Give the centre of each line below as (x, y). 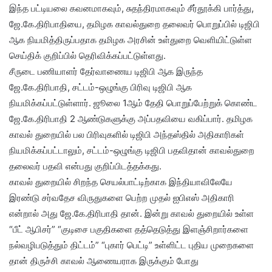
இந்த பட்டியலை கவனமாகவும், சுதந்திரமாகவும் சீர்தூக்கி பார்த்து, (131, 8)
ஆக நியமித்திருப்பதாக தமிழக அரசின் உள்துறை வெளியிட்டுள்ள (131, 39)
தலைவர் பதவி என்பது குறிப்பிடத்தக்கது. (85, 166)
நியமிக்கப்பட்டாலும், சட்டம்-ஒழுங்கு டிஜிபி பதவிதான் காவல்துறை (132, 150)
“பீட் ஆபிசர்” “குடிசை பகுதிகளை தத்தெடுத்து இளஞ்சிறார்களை (129, 229)
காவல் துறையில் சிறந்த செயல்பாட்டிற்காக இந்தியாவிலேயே (121, 182)
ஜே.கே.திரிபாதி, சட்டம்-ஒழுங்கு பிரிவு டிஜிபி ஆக (100, 87)
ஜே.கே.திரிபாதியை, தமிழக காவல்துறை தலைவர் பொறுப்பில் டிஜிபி (134, 24)
